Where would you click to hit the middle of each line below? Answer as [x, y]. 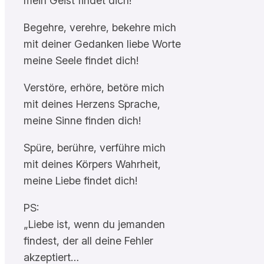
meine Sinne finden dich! [82, 120]
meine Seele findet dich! [81, 60]
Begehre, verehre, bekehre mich [100, 27]
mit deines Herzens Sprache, [92, 104]
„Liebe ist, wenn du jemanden [94, 224]
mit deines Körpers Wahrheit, [92, 164]
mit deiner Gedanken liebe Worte [102, 44]
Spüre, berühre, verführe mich [95, 147]
